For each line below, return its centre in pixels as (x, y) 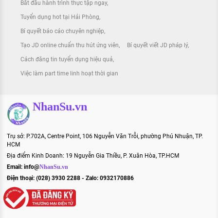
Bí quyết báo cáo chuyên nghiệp (62, 31)
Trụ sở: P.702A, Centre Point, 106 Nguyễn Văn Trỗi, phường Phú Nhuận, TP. (105, 136)
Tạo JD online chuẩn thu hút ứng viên (70, 45)
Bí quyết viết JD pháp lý (157, 45)
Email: (15, 167)
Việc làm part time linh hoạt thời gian (69, 73)
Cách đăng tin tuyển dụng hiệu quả (67, 59)
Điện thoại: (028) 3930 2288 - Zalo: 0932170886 (70, 178)
